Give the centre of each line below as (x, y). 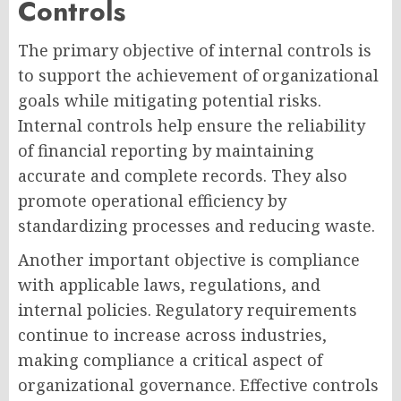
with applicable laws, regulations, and (169, 285)
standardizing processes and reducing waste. (196, 226)
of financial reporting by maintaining (166, 151)
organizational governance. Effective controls (198, 385)
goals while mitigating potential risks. (170, 101)
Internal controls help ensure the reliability (192, 126)
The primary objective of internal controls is (195, 51)
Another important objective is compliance (189, 260)
